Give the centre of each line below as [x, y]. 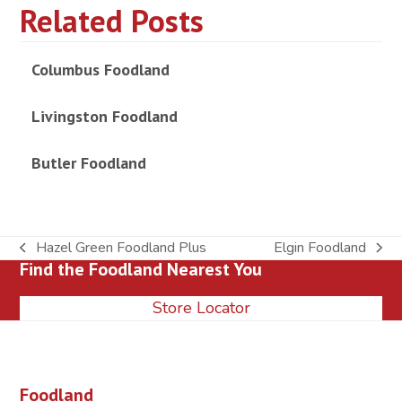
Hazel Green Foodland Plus [121, 247]
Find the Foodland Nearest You [141, 269]
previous [46, 257]
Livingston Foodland [104, 116]
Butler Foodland [88, 162]
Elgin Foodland [320, 247]
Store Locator [201, 307]
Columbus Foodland [100, 69]
